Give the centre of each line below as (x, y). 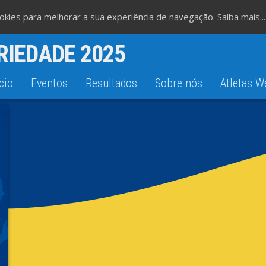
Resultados (111, 83)
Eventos (49, 83)
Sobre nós (179, 83)
